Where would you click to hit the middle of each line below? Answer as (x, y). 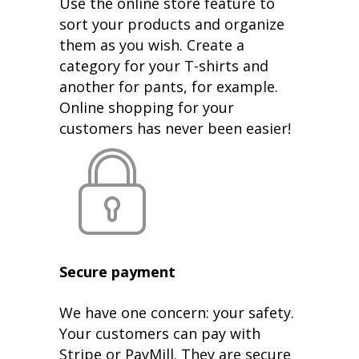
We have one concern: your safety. (177, 312)
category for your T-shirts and (164, 65)
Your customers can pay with (160, 333)
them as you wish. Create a (152, 44)
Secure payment (117, 271)
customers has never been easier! (175, 128)
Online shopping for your (147, 107)
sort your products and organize (172, 24)
